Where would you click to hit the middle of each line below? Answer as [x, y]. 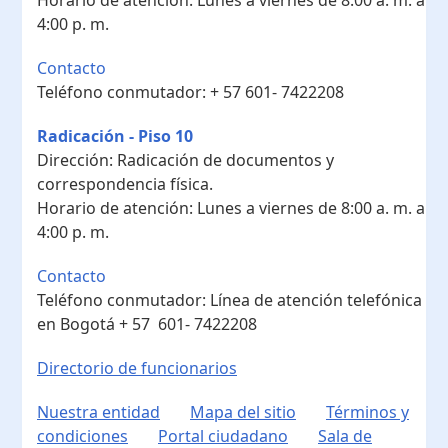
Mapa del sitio [243, 411]
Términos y [367, 411]
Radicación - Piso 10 [115, 135]
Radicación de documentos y [225, 159]
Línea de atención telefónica [316, 299]
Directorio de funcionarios [137, 367]
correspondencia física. [125, 183]
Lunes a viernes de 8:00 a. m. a [311, 207]
